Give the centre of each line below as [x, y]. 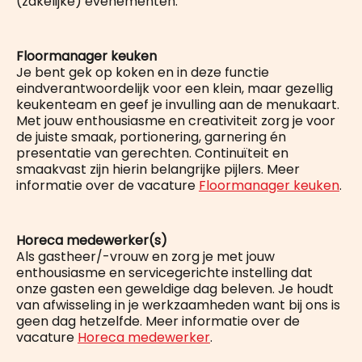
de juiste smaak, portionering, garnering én [151, 137]
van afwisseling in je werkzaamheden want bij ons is [178, 305]
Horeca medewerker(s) [92, 240]
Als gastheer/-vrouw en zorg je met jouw [145, 256]
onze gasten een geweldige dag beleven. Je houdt [175, 288]
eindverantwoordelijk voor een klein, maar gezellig [175, 88]
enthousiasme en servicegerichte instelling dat [164, 272]
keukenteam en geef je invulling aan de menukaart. [178, 104]
